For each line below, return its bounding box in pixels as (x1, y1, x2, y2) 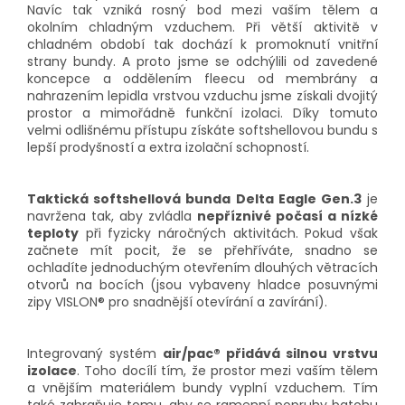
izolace (27, 362, 77, 381)
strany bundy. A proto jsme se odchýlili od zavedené (27, 52, 378, 71)
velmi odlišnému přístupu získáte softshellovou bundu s (27, 121, 378, 140)
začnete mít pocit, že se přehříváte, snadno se (27, 241, 378, 260)
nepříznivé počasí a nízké (197, 207, 378, 226)
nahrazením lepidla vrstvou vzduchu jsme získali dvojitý (27, 87, 378, 106)
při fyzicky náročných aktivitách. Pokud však (79, 224, 378, 243)
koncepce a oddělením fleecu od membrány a (27, 70, 378, 89)
